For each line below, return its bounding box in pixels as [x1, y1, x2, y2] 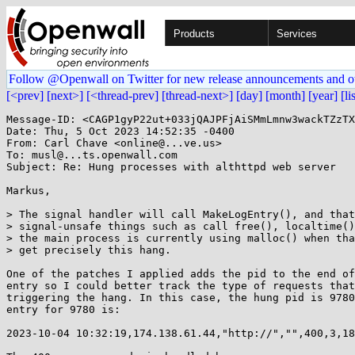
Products [174, 28, 215, 40]
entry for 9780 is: [6, 303, 120, 315]
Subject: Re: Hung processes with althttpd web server [6, 161, 336, 173]
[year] [308, 89, 338, 102]
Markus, [6, 185, 51, 197]
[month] [265, 89, 305, 102]
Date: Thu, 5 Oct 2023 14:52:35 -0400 [6, 125, 235, 137]
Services [277, 28, 317, 40]
